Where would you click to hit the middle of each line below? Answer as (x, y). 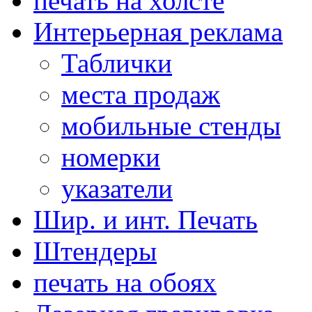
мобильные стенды (171, 126)
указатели (117, 188)
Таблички (117, 63)
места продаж (141, 94)
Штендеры (95, 251)
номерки (111, 157)
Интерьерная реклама (158, 32)
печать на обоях (125, 282)
